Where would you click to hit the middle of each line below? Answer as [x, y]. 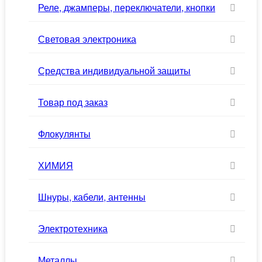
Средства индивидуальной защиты [114, 70]
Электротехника [73, 228]
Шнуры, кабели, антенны [92, 197]
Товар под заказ [73, 102]
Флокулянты [64, 134]
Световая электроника [87, 39]
